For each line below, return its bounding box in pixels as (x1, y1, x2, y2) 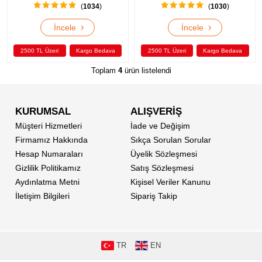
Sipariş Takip (130, 191, 177, 201)
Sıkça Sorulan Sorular (130, 135, 211, 144)
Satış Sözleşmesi (130, 163, 194, 173)
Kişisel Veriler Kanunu (130, 177, 211, 187)
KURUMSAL (15, 106, 71, 117)
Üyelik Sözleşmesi (130, 149, 197, 158)
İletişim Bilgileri (15, 191, 70, 201)
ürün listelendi (122, 66, 171, 75)
